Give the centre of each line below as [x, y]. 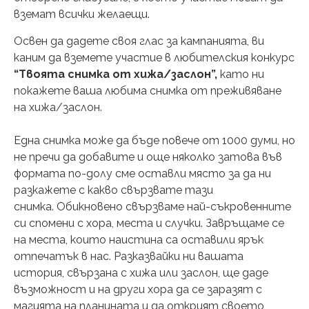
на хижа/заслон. [58, 107]
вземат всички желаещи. [83, 14]
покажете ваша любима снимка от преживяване [148, 90]
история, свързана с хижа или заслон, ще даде [141, 272]
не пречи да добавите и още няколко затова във [148, 157]
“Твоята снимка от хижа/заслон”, [117, 74]
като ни [242, 74]
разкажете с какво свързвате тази [113, 190]
